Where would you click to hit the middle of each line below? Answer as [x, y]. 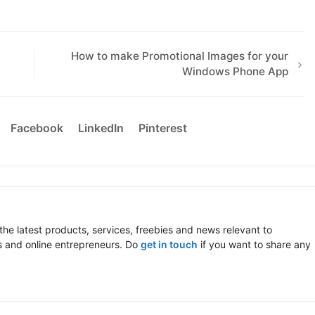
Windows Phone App [235, 71]
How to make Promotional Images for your [179, 56]
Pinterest [163, 128]
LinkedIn [101, 128]
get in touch [169, 244]
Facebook [37, 128]
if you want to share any [254, 244]
